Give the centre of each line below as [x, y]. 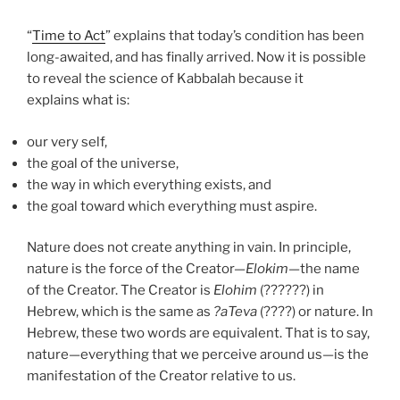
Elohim [235, 291]
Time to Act [69, 36]
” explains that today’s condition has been [235, 36]
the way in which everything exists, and [149, 184]
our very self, [67, 142]
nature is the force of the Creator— [136, 269]
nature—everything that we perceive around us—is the [198, 355]
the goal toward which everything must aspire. [172, 206]
